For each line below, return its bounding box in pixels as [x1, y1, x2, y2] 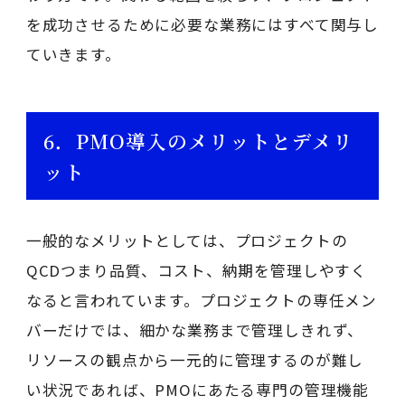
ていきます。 [25, 42, 121, 65]
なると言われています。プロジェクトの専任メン [25, 288, 378, 311]
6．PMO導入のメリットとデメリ [42, 126, 353, 155]
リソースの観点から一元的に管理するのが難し [25, 348, 364, 371]
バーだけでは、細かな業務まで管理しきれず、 [25, 318, 364, 341]
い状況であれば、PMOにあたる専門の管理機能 [25, 378, 370, 400]
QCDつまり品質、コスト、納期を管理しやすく [25, 259, 368, 281]
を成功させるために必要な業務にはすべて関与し [25, 13, 380, 35]
